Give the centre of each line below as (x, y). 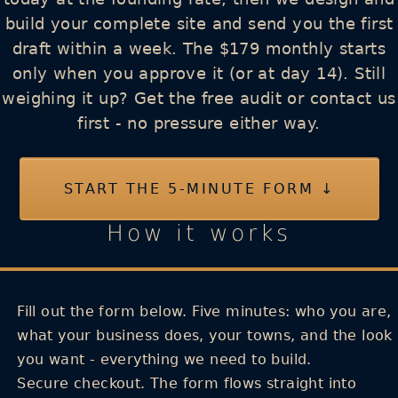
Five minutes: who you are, (289, 311)
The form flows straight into (251, 383)
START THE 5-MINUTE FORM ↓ (199, 189)
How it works (199, 233)
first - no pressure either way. (199, 123)
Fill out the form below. (102, 311)
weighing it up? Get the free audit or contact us (199, 98)
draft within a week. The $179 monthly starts (199, 48)
